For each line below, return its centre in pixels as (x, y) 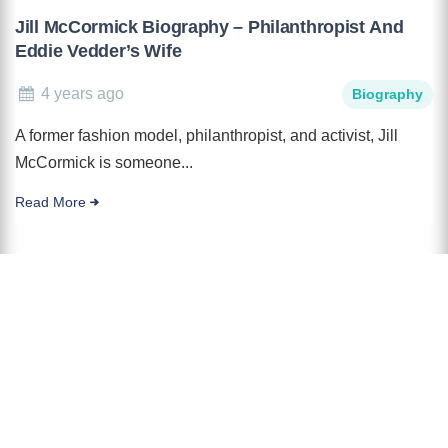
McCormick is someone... (104, 162)
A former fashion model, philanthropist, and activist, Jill (206, 135)
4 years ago (83, 93)
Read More (50, 202)
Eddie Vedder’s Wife (98, 50)
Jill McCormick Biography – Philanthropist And (209, 26)
